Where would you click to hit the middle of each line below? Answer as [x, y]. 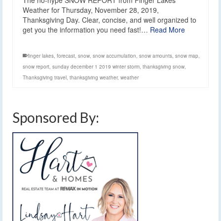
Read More [167, 30]
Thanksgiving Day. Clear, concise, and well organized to [110, 20]
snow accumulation [114, 56]
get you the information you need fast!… [86, 30]
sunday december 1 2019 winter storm [96, 67]
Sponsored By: [56, 118]
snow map [187, 56]
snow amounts [156, 56]
